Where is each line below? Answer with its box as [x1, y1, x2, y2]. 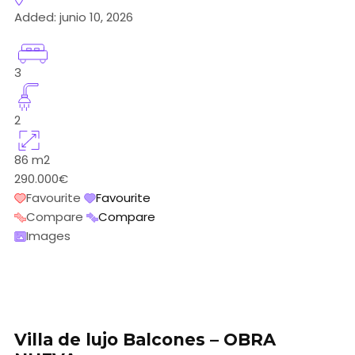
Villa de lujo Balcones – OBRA [14, 329, 276, 349]
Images [26, 227, 71, 244]
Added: [14, 9, 56, 26]
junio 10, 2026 [56, 9, 133, 26]
